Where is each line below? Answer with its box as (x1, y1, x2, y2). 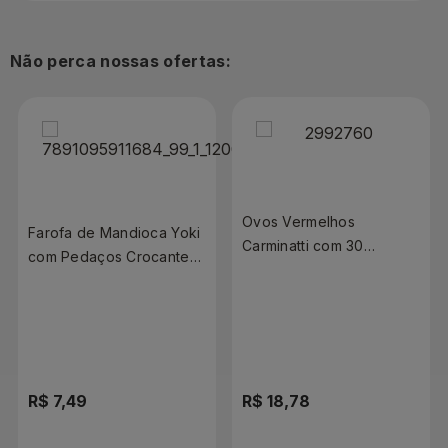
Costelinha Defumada (28, 271, 175, 289)
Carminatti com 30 (242, 236, 364, 254)
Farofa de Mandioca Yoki (28, 223, 201, 241)
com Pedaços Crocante (28, 247, 190, 265)
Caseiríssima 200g (28, 295, 153, 313)
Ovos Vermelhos (242, 212, 355, 230)
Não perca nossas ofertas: (10, 50, 231, 71)
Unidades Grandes (242, 260, 370, 278)
